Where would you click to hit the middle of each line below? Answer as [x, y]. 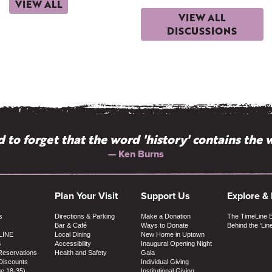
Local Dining [72, 234]
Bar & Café [70, 225]
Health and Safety [80, 252]
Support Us [165, 195]
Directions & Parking [84, 216]
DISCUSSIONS [202, 31]
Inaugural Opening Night [176, 243]
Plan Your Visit [86, 195]
